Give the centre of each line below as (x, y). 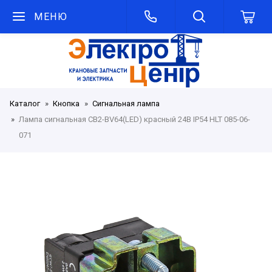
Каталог (25, 104)
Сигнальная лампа (126, 104)
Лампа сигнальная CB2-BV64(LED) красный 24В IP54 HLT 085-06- (134, 119)
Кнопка (66, 104)
